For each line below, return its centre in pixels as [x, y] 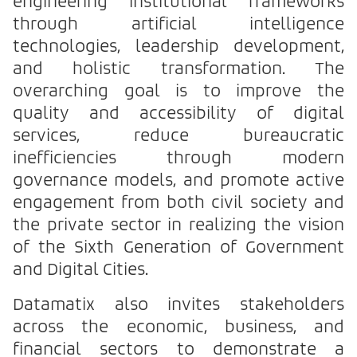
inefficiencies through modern [178, 159]
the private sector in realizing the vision [178, 226]
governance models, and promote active [178, 181]
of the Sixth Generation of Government [178, 248]
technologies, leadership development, [178, 47]
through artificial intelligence [178, 25]
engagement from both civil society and [178, 204]
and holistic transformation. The [178, 70]
